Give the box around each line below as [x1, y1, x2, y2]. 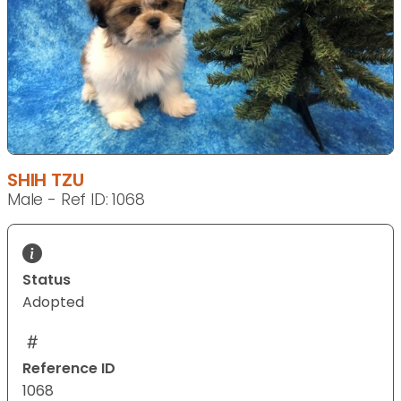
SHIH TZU [7, 167, 84, 193]
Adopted [22, 292, 84, 313]
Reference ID [22, 358, 115, 380]
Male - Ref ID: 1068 [7, 189, 145, 211]
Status [22, 269, 71, 291]
